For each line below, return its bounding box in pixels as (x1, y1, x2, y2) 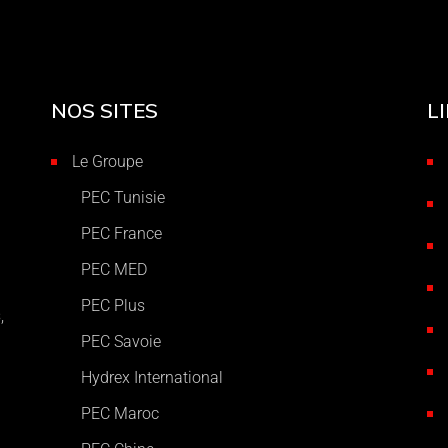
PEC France (80, 223, 162, 243)
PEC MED (80, 259, 147, 279)
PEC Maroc (80, 403, 159, 423)
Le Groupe (71, 151, 143, 171)
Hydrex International (80, 367, 223, 387)
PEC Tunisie (80, 187, 165, 207)
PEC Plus (80, 295, 145, 315)
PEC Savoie (80, 331, 161, 351)
